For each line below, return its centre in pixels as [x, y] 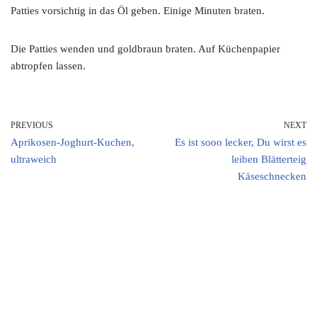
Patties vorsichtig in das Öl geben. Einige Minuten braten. [138, 11]
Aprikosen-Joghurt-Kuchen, [73, 143]
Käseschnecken [272, 177]
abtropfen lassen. [48, 66]
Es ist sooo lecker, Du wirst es [241, 143]
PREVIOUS [32, 126]
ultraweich [34, 160]
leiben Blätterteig [269, 160]
